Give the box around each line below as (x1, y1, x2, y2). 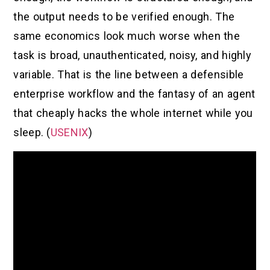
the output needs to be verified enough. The (13, 10, 235, 24)
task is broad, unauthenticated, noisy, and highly (13, 49, 252, 62)
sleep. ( (13, 126, 51, 139)
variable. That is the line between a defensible (13, 68, 244, 81)
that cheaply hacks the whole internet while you (13, 107, 253, 120)
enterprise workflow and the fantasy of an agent (13, 87, 256, 101)
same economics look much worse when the (13, 30, 240, 43)
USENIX (50, 126, 89, 139)
